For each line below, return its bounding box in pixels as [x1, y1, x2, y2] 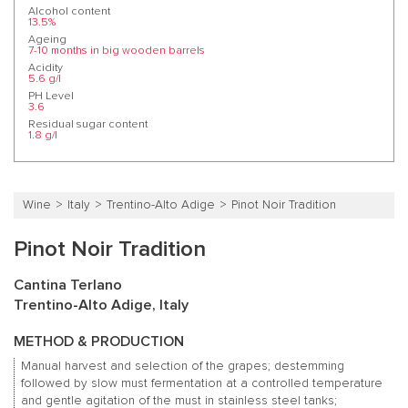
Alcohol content [28, 5, 110, 17]
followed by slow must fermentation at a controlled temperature [20, 376, 382, 390]
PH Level [28, 89, 74, 102]
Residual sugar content [28, 117, 148, 130]
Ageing [28, 33, 66, 46]
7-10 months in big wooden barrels [28, 44, 205, 56]
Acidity [28, 61, 63, 74]
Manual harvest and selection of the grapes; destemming [20, 359, 344, 372]
